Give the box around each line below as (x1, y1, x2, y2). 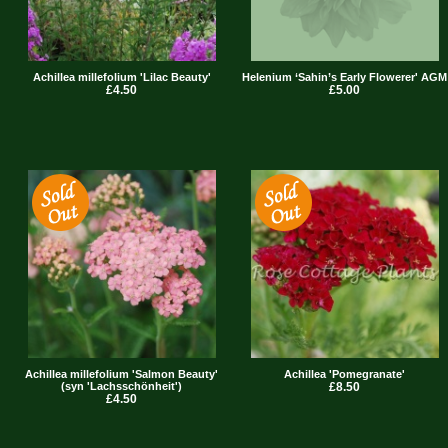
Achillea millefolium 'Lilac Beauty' (32, 71, 211, 84)
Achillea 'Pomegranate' (284, 368, 405, 381)
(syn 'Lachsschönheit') (61, 380, 182, 393)
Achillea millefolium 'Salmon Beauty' (25, 368, 218, 381)
